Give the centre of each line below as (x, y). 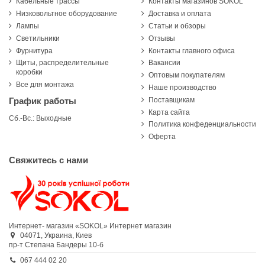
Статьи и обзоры (177, 26)
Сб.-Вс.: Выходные (40, 119)
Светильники (38, 38)
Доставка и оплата (180, 14)
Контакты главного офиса (192, 51)
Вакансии (164, 63)
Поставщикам (172, 100)
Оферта (162, 137)
